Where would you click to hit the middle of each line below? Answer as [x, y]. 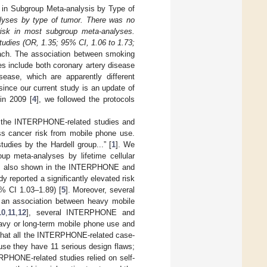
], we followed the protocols [85, 99]
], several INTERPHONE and [81, 212]
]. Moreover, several [100, 190]
